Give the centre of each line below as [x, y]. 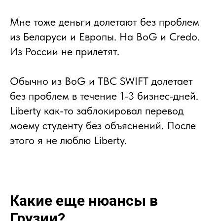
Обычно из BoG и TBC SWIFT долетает [101, 81]
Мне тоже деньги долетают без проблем [105, 22]
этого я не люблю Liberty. [68, 140]
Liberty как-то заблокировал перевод [97, 111]
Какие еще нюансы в [84, 201]
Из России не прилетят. [65, 52]
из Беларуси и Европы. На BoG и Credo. [105, 37]
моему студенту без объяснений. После [103, 126]
